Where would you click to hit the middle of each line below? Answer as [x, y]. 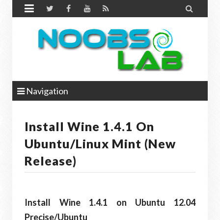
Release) [51, 161]
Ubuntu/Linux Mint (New [100, 143]
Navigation [46, 91]
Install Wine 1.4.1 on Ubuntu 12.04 [110, 202]
